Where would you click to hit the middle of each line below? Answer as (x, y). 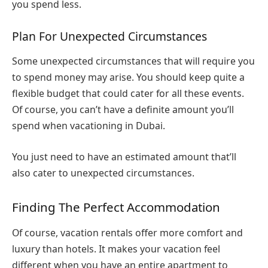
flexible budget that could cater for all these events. (128, 94)
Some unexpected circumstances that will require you (133, 61)
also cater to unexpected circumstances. (107, 173)
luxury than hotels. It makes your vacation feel (116, 249)
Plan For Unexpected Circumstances (111, 36)
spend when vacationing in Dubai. (90, 126)
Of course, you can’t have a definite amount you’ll (123, 110)
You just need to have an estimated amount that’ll (124, 157)
